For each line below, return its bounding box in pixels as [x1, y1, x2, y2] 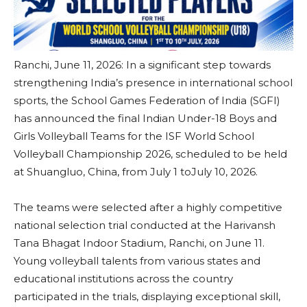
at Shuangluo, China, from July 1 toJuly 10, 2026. [14, 164, 258, 178]
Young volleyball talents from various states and [14, 254, 260, 267]
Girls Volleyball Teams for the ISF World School [14, 129, 254, 143]
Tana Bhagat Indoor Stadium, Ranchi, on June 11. [14, 236, 265, 249]
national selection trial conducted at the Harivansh [14, 218, 275, 232]
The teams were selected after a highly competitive [14, 200, 282, 214]
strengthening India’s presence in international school [14, 75, 293, 89]
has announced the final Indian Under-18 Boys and [14, 111, 277, 125]
